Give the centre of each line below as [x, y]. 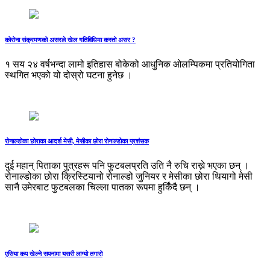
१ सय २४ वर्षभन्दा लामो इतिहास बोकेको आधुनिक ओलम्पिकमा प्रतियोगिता [130, 64]
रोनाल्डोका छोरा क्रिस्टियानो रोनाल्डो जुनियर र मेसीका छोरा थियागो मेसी [129, 177]
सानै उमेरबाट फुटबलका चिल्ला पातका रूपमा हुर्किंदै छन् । [102, 187]
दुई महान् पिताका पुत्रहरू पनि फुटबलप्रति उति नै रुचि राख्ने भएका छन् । [127, 166]
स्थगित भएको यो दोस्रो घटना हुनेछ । [69, 75]
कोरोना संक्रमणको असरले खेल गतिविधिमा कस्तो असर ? [70, 39]
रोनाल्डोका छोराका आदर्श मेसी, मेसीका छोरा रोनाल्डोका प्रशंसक [77, 141]
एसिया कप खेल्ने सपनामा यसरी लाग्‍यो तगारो [54, 254]
